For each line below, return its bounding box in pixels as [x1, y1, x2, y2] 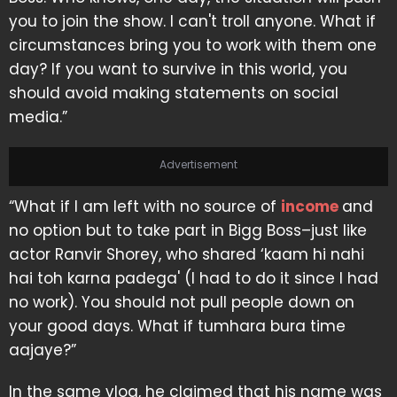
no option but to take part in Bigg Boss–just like [9, 219, 367, 241]
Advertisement [160, 156, 237, 172]
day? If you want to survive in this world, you [9, 58, 347, 80]
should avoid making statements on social [9, 82, 339, 104]
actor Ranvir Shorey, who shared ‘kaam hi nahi [9, 243, 364, 265]
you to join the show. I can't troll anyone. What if [9, 10, 376, 32]
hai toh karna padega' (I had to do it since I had [9, 267, 378, 289]
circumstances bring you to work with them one [9, 34, 377, 56]
